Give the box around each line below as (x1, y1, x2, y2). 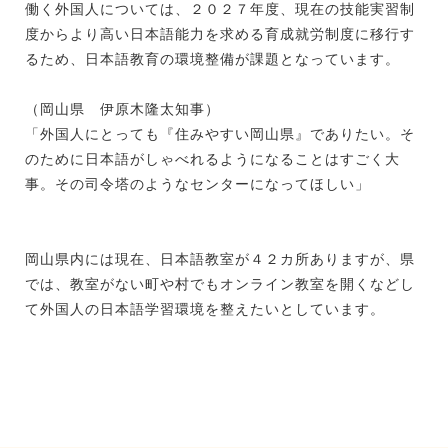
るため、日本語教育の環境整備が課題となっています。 (25, 50, 400, 67)
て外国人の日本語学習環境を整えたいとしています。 (25, 300, 385, 317)
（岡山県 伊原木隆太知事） (25, 100, 220, 117)
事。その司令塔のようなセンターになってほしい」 (25, 175, 370, 192)
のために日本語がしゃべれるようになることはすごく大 (25, 150, 400, 167)
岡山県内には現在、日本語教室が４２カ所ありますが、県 (25, 250, 415, 267)
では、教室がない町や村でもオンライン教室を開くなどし (25, 275, 415, 292)
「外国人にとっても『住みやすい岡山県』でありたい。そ (25, 125, 415, 142)
